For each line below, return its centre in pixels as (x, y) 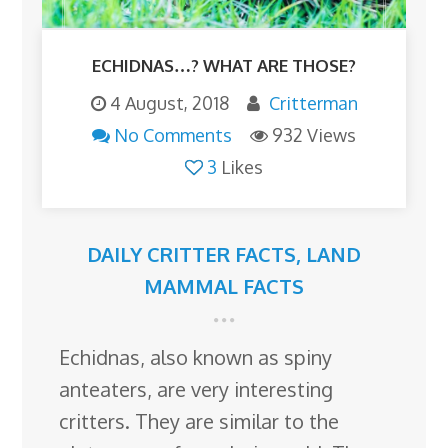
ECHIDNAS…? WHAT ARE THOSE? (224, 65)
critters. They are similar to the (199, 420)
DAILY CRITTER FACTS (191, 253)
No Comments (173, 134)
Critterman (313, 102)
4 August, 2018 (169, 102)
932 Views (314, 134)
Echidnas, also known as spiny (196, 356)
